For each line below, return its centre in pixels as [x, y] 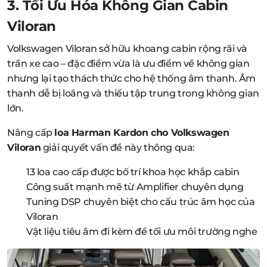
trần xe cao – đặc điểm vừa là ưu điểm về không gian [128, 63]
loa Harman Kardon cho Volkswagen [142, 132]
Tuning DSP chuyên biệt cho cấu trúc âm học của [141, 201]
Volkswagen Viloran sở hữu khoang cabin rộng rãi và [127, 48]
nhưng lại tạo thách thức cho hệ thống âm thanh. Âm [131, 78]
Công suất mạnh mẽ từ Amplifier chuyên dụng [135, 187]
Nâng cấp [31, 132]
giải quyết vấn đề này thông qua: [118, 147]
